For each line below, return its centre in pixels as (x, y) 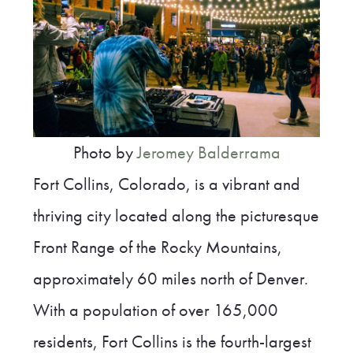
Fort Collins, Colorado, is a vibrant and (166, 185)
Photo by (105, 153)
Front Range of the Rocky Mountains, (157, 248)
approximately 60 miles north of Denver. (170, 279)
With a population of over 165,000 (155, 311)
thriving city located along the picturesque (176, 216)
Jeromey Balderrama (208, 153)
